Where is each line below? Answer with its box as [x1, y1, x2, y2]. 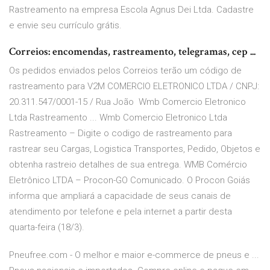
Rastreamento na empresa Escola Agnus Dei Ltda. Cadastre [9, 4, 254, 16]
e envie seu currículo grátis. [9, 20, 122, 31]
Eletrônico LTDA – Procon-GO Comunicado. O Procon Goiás [9, 175, 250, 186]
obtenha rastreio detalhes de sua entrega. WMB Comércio [9, 159, 247, 171]
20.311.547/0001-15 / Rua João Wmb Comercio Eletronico [9, 96, 246, 108]
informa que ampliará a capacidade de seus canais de [9, 190, 231, 202]
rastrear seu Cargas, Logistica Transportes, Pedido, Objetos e [9, 143, 260, 155]
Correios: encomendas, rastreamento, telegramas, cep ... [9, 45, 256, 59]
